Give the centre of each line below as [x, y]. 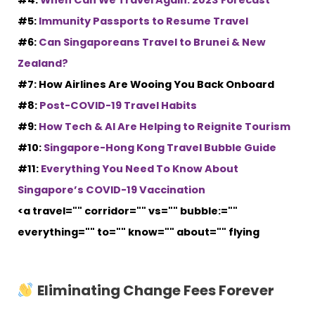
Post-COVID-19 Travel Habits [118, 106]
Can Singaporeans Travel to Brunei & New [152, 43]
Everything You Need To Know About [140, 169]
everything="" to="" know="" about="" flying [139, 232]
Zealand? [43, 64]
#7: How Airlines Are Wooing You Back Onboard [146, 85]
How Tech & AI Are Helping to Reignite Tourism [165, 127]
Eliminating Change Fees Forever [155, 290]
